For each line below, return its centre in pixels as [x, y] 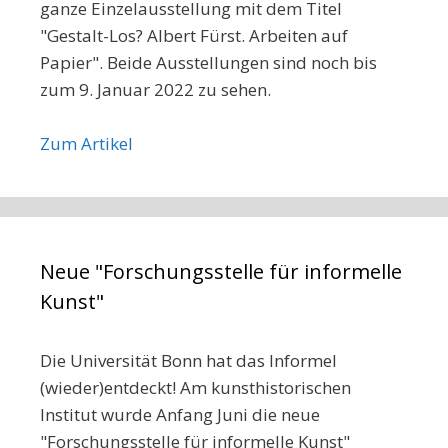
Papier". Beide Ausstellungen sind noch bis [208, 63]
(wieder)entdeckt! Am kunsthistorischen [195, 388]
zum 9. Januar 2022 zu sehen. [155, 90]
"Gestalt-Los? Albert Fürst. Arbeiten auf [194, 36]
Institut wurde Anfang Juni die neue [180, 415]
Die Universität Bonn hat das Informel [188, 361]
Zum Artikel [86, 144]
